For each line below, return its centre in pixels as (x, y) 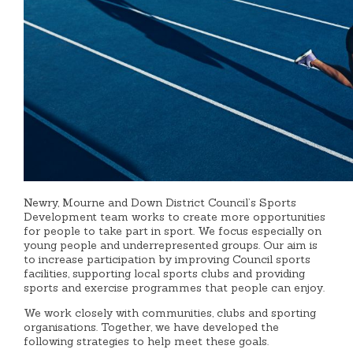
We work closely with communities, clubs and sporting (170, 313)
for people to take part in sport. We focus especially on (173, 231)
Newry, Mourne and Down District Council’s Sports (160, 203)
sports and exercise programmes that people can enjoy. (175, 288)
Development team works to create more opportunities (175, 217)
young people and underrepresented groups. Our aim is (171, 245)
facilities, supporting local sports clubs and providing (165, 274)
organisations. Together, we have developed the (152, 327)
